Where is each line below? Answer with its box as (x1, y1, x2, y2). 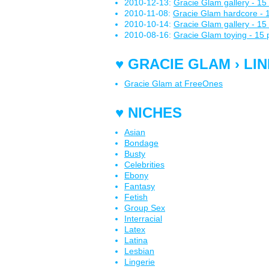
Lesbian (124, 246, 154, 256)
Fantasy (124, 181, 155, 191)
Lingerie (124, 257, 155, 267)
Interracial (124, 214, 162, 223)
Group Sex (124, 203, 165, 213)
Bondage (124, 138, 159, 148)
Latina (124, 235, 148, 245)
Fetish (124, 192, 148, 202)
